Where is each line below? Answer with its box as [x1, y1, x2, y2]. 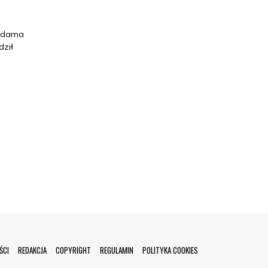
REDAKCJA [18, 244, 47, 256]
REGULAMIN [100, 244, 133, 256]
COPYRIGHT [56, 244, 91, 256]
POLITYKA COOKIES [142, 244, 198, 256]
